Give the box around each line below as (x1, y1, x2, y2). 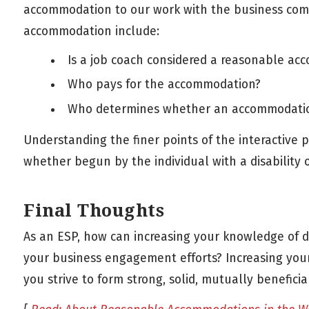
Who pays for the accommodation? (67, 77, 261, 92)
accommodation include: (23, 23, 159, 39)
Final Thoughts (23, 200, 164, 221)
